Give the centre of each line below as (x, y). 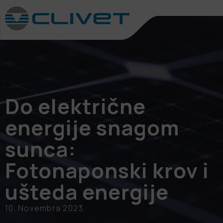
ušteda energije (87, 192)
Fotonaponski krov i (107, 170)
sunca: (41, 149)
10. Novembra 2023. (45, 208)
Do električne (75, 106)
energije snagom (92, 127)
